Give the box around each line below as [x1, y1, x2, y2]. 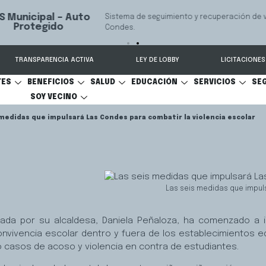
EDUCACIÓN [131, 79, 178, 86]
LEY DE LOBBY [135, 56, 179, 64]
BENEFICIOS [27, 79, 74, 86]
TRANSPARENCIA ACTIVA [15, 56, 94, 64]
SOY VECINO [30, 94, 78, 101]
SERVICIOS [193, 79, 236, 86]
